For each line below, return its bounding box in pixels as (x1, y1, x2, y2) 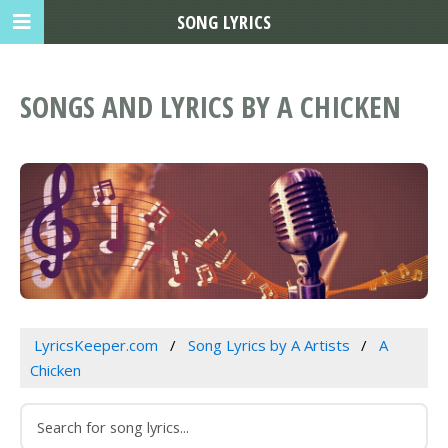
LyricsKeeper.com (33, 335, 158, 356)
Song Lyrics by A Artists (187, 335, 350, 356)
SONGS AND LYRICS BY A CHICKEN (20, 87, 401, 127)
